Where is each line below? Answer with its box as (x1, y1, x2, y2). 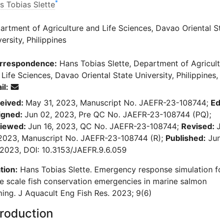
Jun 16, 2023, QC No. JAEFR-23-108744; (28, 121, 181, 132)
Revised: (181, 121, 217, 132)
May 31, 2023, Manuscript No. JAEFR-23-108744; (26, 98, 211, 108)
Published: (165, 133, 206, 143)
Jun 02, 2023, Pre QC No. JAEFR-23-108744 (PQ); (25, 110, 211, 120)
